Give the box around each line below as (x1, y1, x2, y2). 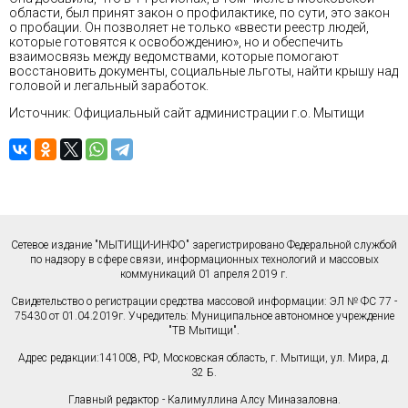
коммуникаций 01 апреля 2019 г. (120, 268, 288, 281)
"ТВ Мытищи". (168, 324, 240, 338)
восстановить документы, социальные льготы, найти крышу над (9, 64, 398, 79)
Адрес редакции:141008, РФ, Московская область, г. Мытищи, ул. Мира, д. (18, 352, 390, 365)
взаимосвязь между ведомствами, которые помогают (9, 49, 339, 65)
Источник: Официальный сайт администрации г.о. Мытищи (9, 106, 364, 121)
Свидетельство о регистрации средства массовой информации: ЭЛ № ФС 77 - (11, 295, 397, 309)
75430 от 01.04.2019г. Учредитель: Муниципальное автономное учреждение (14, 310, 394, 323)
